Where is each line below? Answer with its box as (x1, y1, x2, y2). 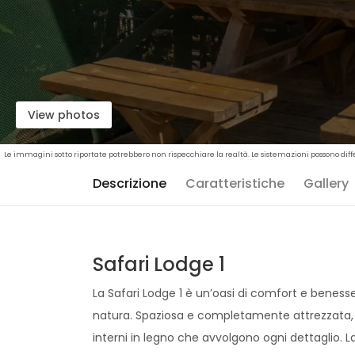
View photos (28, 107, 100, 123)
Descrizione (93, 174, 166, 193)
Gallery (303, 174, 349, 193)
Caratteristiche (185, 174, 284, 193)
